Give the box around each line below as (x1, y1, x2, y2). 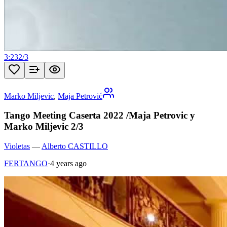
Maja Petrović (58, 91, 102, 100)
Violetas (4, 142, 30, 151)
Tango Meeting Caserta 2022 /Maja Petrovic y (4, 110, 195, 121)
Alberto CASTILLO (42, 142, 108, 151)
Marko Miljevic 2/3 (4, 121, 84, 132)
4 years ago (50, 159, 87, 168)
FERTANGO (4, 159, 48, 168)
